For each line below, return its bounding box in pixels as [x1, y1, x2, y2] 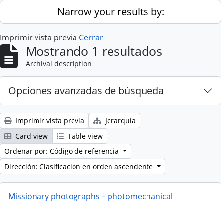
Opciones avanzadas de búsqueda [8, 84, 164, 97]
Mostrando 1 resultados [26, 42, 162, 59]
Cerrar [79, 32, 103, 43]
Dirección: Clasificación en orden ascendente [4, 162, 155, 171]
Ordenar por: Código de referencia [4, 147, 121, 156]
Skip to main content [4, 2, 72, 12]
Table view [66, 131, 103, 141]
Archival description [26, 59, 92, 68]
